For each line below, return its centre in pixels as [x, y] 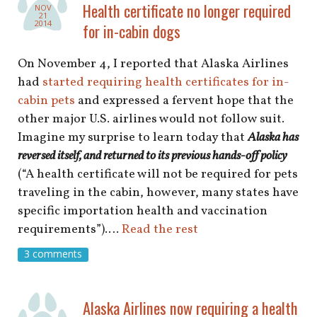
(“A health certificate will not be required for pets [158, 174]
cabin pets [46, 100]
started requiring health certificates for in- [166, 82]
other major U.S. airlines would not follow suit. [151, 119]
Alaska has [273, 137]
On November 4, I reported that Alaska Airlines [153, 64]
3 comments [53, 254]
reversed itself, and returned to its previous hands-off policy [152, 156]
